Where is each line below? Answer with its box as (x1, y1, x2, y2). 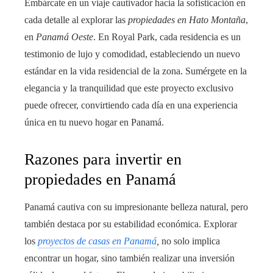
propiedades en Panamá (24, 170, 176, 188)
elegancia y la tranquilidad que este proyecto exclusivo (24, 82, 233, 93)
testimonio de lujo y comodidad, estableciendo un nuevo (24, 48, 240, 59)
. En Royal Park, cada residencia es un (93, 31, 241, 42)
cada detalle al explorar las (24, 14, 128, 25)
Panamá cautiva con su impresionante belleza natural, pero (24, 201, 248, 212)
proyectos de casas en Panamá (38, 235, 157, 246)
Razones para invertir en (24, 150, 182, 168)
